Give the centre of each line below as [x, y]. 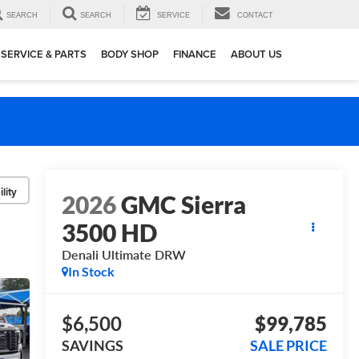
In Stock [91, 272]
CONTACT [255, 16]
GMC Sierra [183, 205]
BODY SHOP [130, 54]
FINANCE [195, 54]
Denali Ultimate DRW [123, 255]
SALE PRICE [288, 346]
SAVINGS [92, 346]
